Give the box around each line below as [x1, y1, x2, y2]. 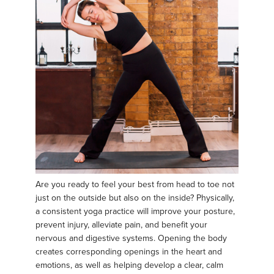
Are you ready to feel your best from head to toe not [35, 179, 234, 190]
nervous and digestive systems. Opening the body [35, 232, 227, 243]
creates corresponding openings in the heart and [35, 246, 222, 257]
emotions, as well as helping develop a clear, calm [35, 259, 223, 270]
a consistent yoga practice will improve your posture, [35, 206, 235, 217]
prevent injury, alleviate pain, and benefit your [35, 219, 207, 230]
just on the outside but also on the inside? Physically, [35, 192, 234, 203]
